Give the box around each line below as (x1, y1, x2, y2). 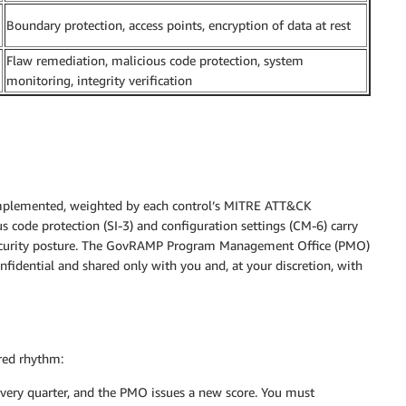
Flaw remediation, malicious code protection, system (6, 52, 304, 68)
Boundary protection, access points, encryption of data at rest (6, 16, 351, 33)
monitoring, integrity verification (6, 72, 192, 88)
